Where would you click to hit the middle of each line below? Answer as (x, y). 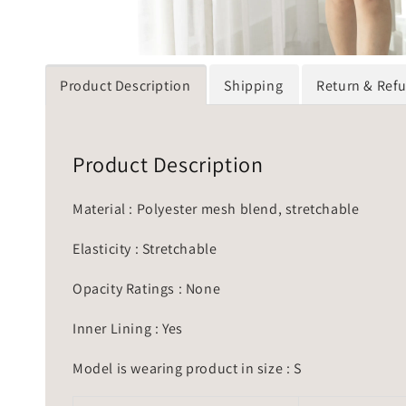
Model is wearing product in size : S (187, 368)
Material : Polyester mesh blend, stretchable (216, 208)
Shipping (254, 86)
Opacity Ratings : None (147, 288)
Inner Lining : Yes (128, 328)
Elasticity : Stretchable (146, 248)
